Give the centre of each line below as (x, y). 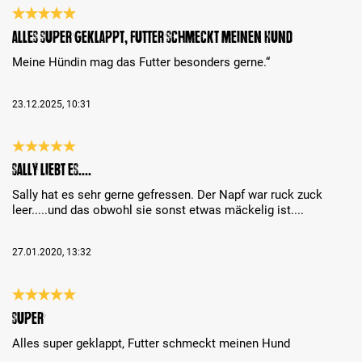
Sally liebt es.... (52, 170)
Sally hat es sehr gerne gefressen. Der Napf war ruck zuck (167, 195)
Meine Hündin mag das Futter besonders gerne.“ (141, 62)
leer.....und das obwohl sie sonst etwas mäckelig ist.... (158, 210)
